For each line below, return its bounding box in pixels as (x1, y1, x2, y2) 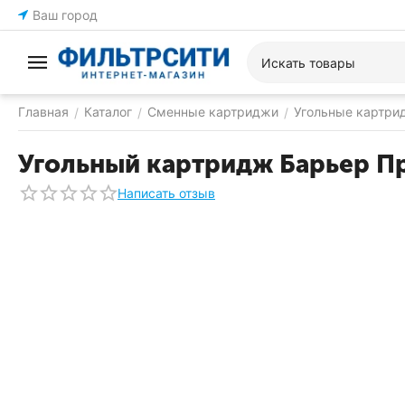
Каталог (84, 104, 132, 119)
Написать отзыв (118, 184, 215, 201)
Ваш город (33, 7, 98, 23)
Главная (18, 104, 69, 119)
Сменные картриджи (147, 104, 278, 119)
